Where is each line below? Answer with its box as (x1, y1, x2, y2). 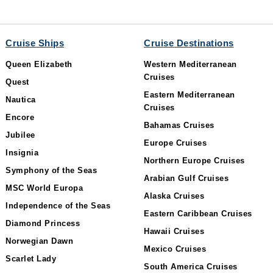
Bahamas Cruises (144, 121, 214, 130)
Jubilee (5, 130, 35, 140)
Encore (5, 113, 34, 122)
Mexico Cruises (144, 244, 206, 253)
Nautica (5, 95, 36, 104)
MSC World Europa (5, 183, 83, 193)
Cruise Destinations (144, 38, 234, 48)
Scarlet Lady (5, 254, 56, 263)
